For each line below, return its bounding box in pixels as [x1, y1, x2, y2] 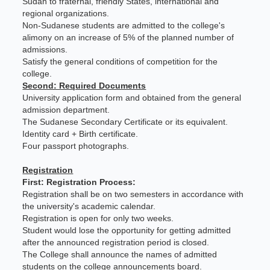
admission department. [22, 105, 110, 115]
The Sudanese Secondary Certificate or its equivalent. [22, 117, 228, 127]
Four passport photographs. [22, 141, 130, 151]
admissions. [22, 45, 68, 54]
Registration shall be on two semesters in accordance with [22, 189, 244, 199]
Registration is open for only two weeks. [22, 213, 174, 223]
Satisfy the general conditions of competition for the [22, 57, 218, 66]
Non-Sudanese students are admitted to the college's [22, 20, 225, 30]
